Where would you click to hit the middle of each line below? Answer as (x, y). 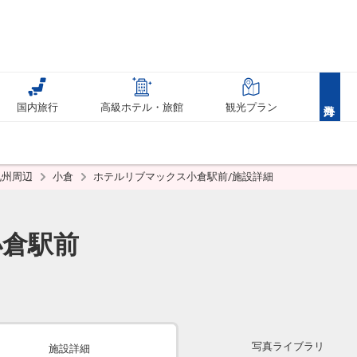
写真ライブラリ (288, 346)
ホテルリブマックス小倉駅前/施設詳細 (183, 177)
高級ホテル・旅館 (142, 107)
